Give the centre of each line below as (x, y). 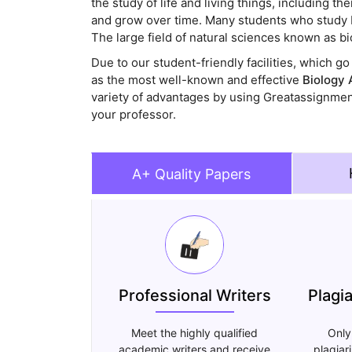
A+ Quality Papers (192, 174)
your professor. (133, 115)
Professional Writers (194, 296)
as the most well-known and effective (196, 80)
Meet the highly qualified (195, 333)
